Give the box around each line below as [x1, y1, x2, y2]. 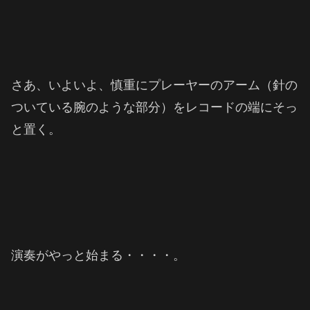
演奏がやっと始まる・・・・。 [11, 248, 185, 263]
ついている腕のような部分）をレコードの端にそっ [11, 100, 298, 114]
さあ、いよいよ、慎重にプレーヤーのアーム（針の [11, 77, 298, 92]
